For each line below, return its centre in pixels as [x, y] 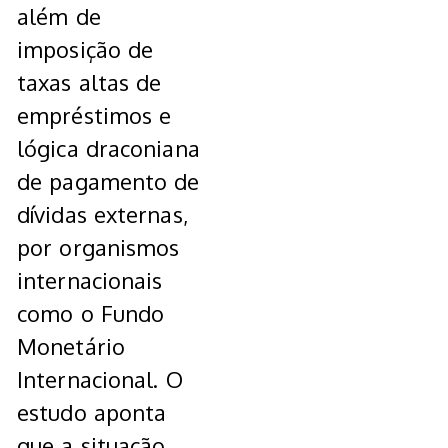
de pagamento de [108, 181]
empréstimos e [94, 115]
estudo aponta [92, 412]
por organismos [98, 247]
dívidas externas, [102, 214]
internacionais [90, 280]
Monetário [71, 346]
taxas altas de [89, 82]
